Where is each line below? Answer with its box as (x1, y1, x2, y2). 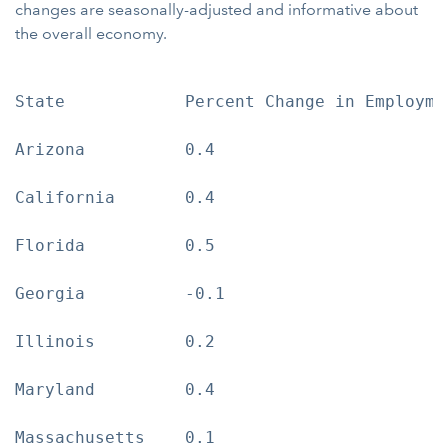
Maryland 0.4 (15, 380, 215, 399)
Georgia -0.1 (15, 284, 225, 303)
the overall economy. (15, 24, 167, 43)
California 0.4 (15, 188, 215, 207)
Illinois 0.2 (15, 332, 215, 351)
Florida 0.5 (15, 236, 215, 255)
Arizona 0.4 (15, 140, 215, 159)
